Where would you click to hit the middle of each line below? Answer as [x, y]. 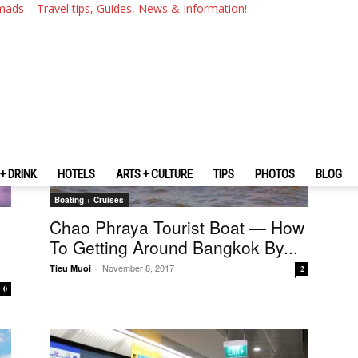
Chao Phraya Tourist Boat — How [177, 227]
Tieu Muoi [70, 268]
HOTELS [76, 174]
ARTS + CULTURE [154, 174]
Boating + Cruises [89, 200]
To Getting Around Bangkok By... [174, 247]
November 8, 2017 [138, 268]
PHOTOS [275, 174]
